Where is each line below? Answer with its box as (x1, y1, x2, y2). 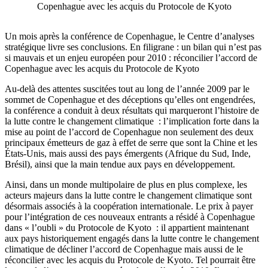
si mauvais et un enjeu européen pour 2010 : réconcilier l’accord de (5, 53, 257, 63)
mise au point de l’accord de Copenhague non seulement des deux (5, 127, 254, 138)
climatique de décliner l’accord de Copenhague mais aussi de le (5, 244, 243, 255)
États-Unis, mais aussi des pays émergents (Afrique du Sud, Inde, (5, 148, 251, 159)
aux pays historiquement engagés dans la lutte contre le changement (5, 233, 259, 244)
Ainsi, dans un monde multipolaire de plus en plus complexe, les (5, 179, 247, 190)
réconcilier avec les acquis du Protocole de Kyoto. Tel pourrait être (5, 255, 255, 266)
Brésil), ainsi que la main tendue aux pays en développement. (5, 159, 235, 170)
